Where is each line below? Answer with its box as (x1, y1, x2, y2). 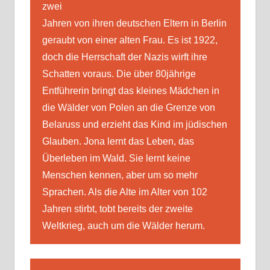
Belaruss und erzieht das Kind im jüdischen (42, 119, 227, 130)
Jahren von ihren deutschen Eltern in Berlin (42, 18, 227, 29)
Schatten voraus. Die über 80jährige (42, 69, 196, 80)
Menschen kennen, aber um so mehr (42, 170, 198, 181)
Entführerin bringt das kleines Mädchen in (42, 86, 219, 96)
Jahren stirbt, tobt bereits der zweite (42, 204, 193, 215)
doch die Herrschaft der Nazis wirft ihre (42, 52, 207, 63)
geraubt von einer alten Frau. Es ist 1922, (42, 35, 218, 46)
